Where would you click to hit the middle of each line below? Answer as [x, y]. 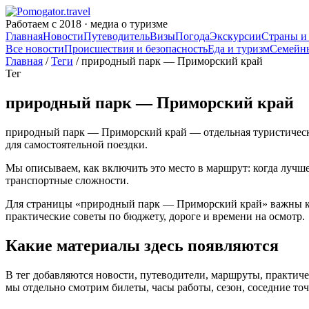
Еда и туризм [239, 49]
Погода [192, 36]
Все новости [35, 49]
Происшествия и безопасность [136, 49]
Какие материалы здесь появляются [142, 245]
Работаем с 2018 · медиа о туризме [87, 24]
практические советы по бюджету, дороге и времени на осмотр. [155, 216]
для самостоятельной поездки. [77, 144]
